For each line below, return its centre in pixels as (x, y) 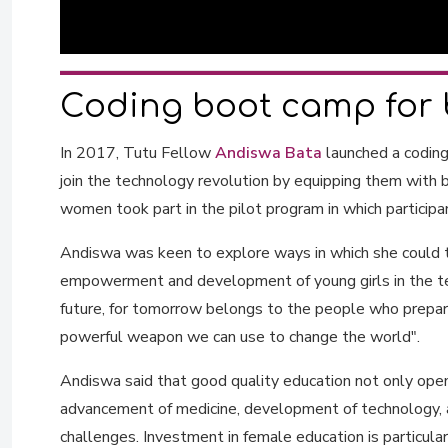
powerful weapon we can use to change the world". (240, 337)
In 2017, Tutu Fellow (137, 153)
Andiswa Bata (268, 153)
